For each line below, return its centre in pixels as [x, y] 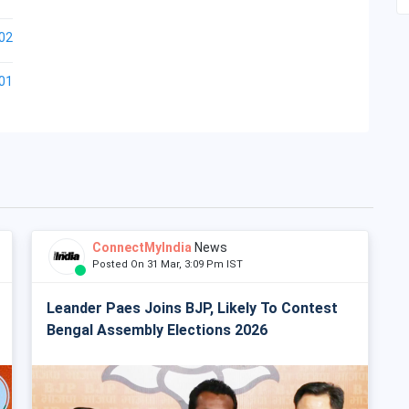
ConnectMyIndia [142, 247]
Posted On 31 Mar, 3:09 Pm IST [172, 264]
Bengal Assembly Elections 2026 [157, 330]
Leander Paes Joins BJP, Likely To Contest [192, 308]
